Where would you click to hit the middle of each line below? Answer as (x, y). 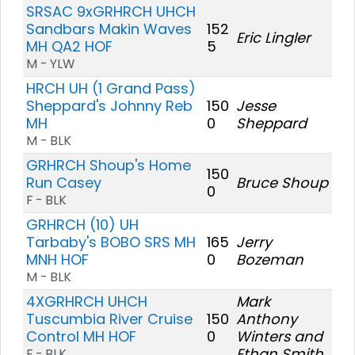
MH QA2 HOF (69, 46)
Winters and (279, 336)
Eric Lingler (273, 37)
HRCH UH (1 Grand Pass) (111, 88)
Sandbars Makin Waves (109, 29)
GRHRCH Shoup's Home (109, 165)
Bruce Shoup (282, 182)
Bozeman (270, 259)
